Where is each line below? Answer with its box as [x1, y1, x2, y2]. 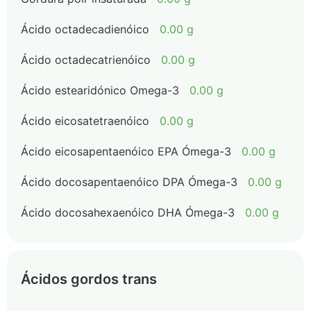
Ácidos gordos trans [21, 271, 157, 287]
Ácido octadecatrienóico [21, 53, 151, 67]
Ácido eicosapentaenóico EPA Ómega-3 [21, 144, 231, 158]
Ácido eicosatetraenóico [21, 114, 149, 128]
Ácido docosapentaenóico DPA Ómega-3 [21, 175, 237, 189]
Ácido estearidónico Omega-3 [21, 83, 179, 97]
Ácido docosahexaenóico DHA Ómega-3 [21, 205, 235, 219]
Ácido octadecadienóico [21, 22, 149, 36]
